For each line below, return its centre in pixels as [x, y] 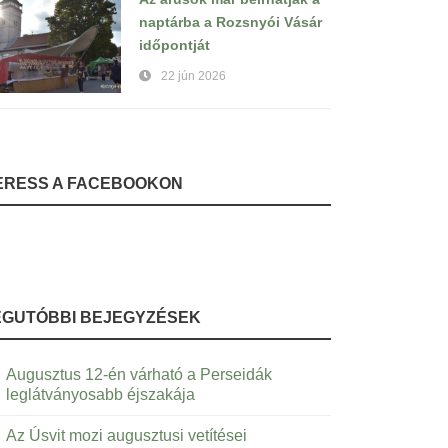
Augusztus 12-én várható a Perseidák [139, 374]
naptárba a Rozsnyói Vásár [230, 22]
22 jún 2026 [193, 76]
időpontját [174, 45]
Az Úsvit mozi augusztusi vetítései [126, 435]
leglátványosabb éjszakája [100, 394]
